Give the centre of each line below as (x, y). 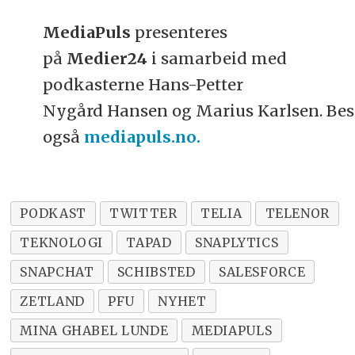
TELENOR (298, 213)
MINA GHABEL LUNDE (94, 330)
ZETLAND (52, 301)
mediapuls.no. (142, 136)
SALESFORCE (262, 271)
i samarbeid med (217, 58)
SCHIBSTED (156, 271)
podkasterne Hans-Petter (143, 84)
